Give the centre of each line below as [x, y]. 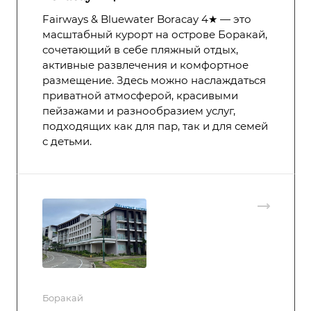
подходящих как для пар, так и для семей [155, 126]
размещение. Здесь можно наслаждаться [154, 81]
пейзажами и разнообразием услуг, [139, 111]
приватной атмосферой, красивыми [140, 96]
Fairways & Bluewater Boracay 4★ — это [147, 19]
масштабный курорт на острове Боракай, [155, 35]
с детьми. [67, 142]
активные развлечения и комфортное [145, 65]
